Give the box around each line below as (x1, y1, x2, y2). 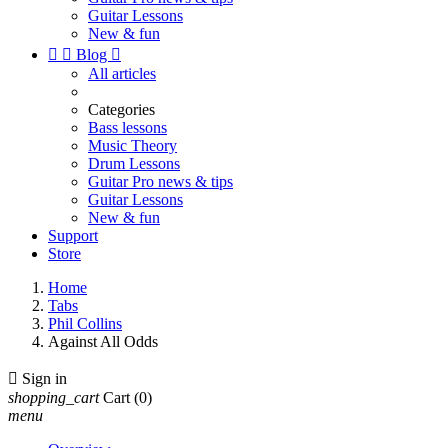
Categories (88, 101, 155, 118)
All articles (88, 65, 156, 82)
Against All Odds (48, 333, 158, 350)
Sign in (22, 370, 67, 387)
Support (48, 227, 98, 244)
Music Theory (88, 137, 177, 154)
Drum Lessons (88, 155, 180, 172)
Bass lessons (88, 119, 167, 136)
